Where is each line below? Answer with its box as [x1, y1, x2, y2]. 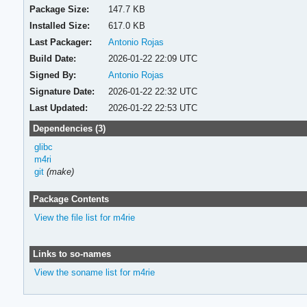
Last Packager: [29, 36, 93, 47]
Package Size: [29, 3, 90, 14]
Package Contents [32, 193, 109, 204]
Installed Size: [29, 20, 90, 31]
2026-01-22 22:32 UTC [108, 86, 197, 97]
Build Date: [29, 53, 77, 64]
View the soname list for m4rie [34, 267, 155, 278]
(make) [46, 166, 74, 177]
